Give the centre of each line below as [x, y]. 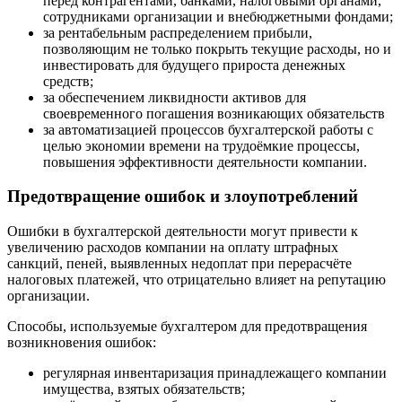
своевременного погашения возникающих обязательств [214, 113]
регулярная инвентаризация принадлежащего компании [215, 373]
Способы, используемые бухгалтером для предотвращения [187, 327]
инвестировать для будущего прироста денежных [194, 65]
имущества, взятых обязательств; [144, 389]
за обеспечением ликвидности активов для [175, 97]
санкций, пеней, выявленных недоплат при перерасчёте [179, 264]
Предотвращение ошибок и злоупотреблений [183, 197]
